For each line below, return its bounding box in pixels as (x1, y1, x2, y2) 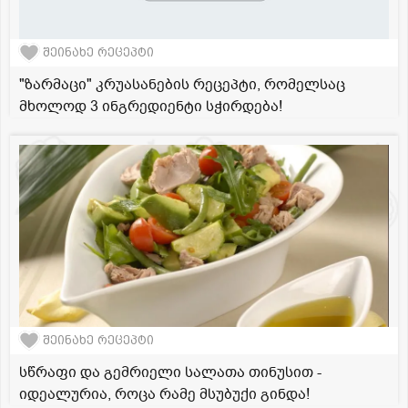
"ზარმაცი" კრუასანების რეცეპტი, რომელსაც (19, 74, 345, 95)
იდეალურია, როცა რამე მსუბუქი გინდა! (19, 383, 310, 404)
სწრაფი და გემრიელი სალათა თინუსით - (19, 362, 321, 382)
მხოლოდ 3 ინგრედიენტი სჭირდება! (19, 96, 282, 117)
